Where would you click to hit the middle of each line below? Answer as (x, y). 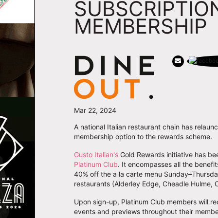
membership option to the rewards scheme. (144, 137)
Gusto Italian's (96, 155)
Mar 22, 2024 (95, 110)
